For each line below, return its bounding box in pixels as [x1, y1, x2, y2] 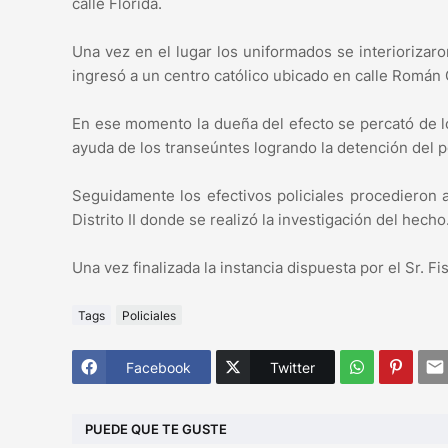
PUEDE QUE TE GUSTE [85, 420, 227, 437]
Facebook [126, 358, 191, 376]
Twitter [270, 358, 315, 376]
